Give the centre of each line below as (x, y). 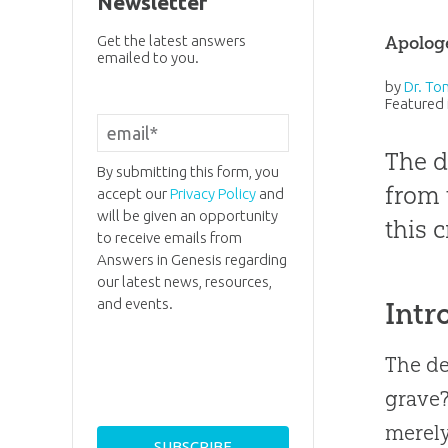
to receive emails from (169, 238)
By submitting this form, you (187, 172)
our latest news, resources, (184, 282)
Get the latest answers (171, 40)
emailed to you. (147, 57)
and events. (134, 304)
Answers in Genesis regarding (191, 260)
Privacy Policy (212, 194)
